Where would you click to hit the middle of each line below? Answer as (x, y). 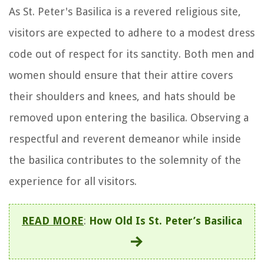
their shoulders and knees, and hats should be (122, 96)
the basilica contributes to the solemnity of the (125, 160)
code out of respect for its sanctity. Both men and (132, 54)
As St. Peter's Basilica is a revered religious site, (125, 11)
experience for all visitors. (73, 181)
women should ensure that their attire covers (121, 75)
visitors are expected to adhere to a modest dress (132, 32)
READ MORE (53, 220)
